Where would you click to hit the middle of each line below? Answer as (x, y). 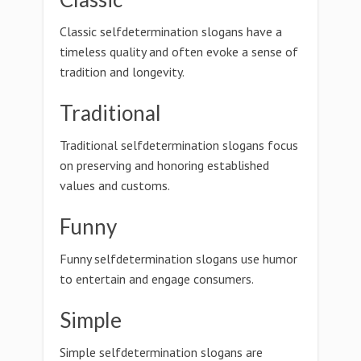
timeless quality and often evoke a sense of (179, 52)
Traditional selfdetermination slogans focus (179, 145)
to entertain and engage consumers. (157, 279)
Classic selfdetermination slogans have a (171, 31)
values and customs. (115, 185)
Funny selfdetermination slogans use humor (178, 259)
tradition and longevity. (122, 72)
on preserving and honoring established (164, 165)
